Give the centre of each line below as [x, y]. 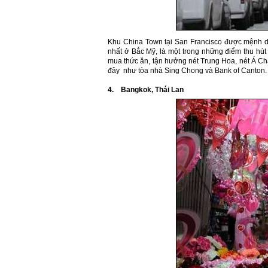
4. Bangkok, [131, 90]
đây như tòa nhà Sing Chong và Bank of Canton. [187, 71]
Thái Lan [169, 90]
